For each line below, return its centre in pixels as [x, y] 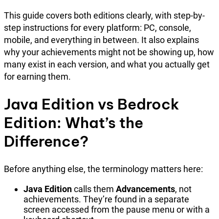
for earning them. [37, 77]
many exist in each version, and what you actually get [107, 65]
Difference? [46, 142]
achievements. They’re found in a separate [106, 199]
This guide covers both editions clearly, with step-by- [104, 16]
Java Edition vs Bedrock [92, 104]
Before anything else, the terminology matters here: [103, 169]
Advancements [145, 189]
